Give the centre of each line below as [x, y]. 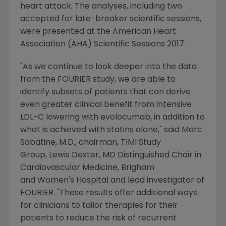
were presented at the [66, 32]
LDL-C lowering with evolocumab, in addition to [112, 118]
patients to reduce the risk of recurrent [98, 219]
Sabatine [38, 143]
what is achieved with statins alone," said [101, 130]
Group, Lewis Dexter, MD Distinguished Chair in [111, 156]
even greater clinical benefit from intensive [106, 105]
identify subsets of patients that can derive [105, 93]
